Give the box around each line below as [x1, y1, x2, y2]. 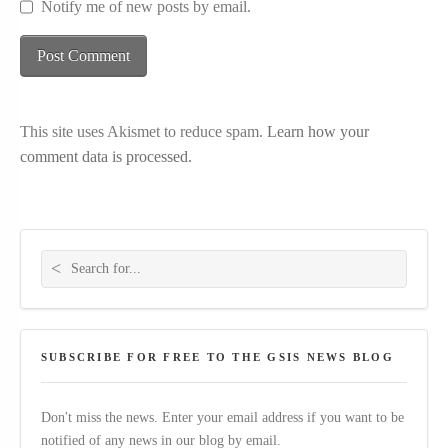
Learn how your [267, 123, 369, 141]
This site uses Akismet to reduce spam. [20, 123, 267, 141]
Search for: [40, 242, 61, 259]
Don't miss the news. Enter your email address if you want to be [41, 409, 404, 426]
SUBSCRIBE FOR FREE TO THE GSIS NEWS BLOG [41, 350, 394, 363]
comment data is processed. [20, 148, 192, 166]
